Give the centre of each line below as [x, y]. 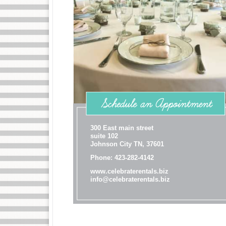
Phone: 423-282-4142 [122, 158]
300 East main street [122, 128]
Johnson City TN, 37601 [127, 144]
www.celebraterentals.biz [129, 171]
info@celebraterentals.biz [130, 179]
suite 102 [104, 136]
